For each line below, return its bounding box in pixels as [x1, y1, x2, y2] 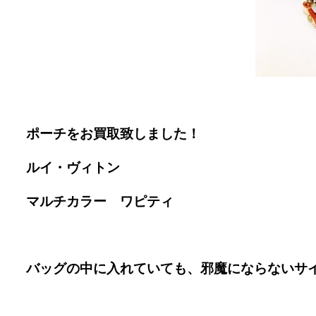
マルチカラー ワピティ [26, 194, 174, 209]
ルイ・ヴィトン [26, 160, 120, 175]
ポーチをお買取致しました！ [26, 126, 200, 141]
